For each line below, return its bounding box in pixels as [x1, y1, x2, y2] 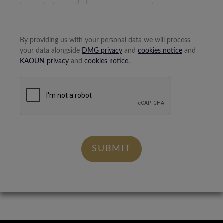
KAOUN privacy [20, 58, 69, 65]
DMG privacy [82, 47, 122, 54]
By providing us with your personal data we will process [20, 37, 190, 44]
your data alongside [20, 47, 82, 54]
